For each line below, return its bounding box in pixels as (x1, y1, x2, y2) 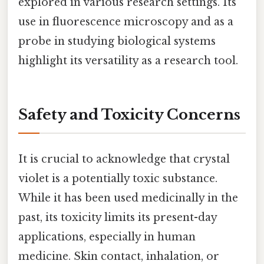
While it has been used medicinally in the (18, 191, 238, 204)
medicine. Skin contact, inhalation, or (18, 249, 219, 263)
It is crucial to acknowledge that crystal (18, 152, 230, 166)
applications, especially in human (18, 230, 196, 243)
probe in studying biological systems (18, 34, 216, 48)
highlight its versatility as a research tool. (18, 54, 238, 67)
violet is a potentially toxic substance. (18, 171, 217, 185)
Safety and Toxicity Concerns (18, 106, 240, 124)
